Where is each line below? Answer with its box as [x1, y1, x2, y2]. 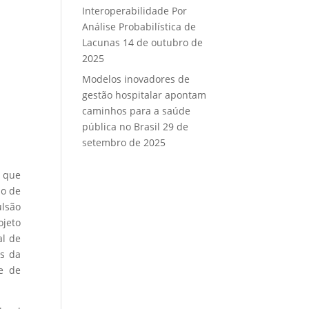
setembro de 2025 [82, 136, 166, 149]
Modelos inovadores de [82, 72, 190, 86]
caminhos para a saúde [82, 104, 191, 117]
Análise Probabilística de [82, 20, 197, 33]
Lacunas [82, 36, 121, 49]
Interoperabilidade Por [82, 4, 188, 17]
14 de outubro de [123, 36, 203, 49]
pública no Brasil [82, 120, 161, 133]
